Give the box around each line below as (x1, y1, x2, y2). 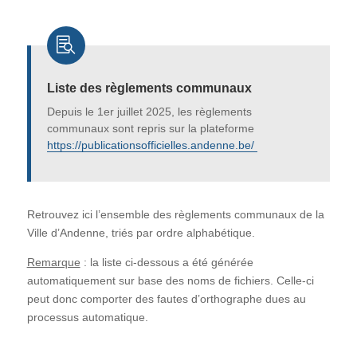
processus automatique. (26, 310, 148, 324)
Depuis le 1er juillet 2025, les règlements (46, 104, 252, 118)
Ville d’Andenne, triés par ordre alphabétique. (26, 226, 255, 239)
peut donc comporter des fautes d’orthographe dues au (26, 292, 306, 305)
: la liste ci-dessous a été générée (80, 255, 253, 269)
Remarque (26, 255, 80, 269)
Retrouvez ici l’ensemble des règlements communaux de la (26, 207, 324, 221)
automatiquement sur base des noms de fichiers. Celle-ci (26, 273, 314, 287)
